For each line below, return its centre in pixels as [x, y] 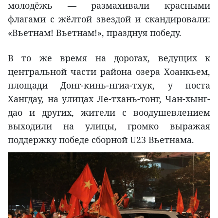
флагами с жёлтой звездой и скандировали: [109, 19]
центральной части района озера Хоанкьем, [109, 72]
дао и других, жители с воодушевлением [109, 113]
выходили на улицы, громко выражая [109, 126]
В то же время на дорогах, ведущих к [109, 58]
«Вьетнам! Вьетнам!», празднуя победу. [95, 33]
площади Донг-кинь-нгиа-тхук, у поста [109, 85]
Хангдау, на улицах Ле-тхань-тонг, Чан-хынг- [109, 99]
